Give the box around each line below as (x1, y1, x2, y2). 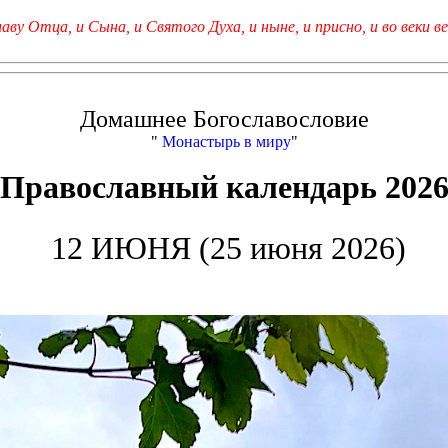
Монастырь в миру (161, 133, 291, 150)
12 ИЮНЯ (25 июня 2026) (50, 230, 406, 266)
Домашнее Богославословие (79, 106, 369, 132)
